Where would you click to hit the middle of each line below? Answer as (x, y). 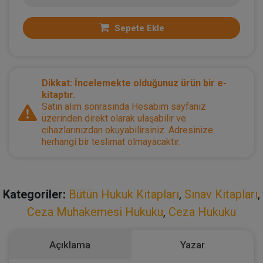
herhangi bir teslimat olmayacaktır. (111, 142)
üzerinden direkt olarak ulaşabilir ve (114, 118)
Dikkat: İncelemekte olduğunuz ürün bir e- (134, 83)
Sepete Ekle (138, 28)
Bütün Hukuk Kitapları (124, 194)
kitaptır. (58, 95)
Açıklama (70, 245)
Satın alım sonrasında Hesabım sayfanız (124, 107)
